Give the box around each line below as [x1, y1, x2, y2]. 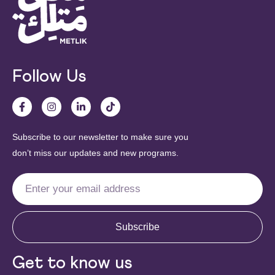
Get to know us [12, 254, 132, 272]
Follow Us [12, 68, 86, 85]
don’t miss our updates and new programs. [12, 147, 179, 158]
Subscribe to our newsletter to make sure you [12, 131, 188, 142]
